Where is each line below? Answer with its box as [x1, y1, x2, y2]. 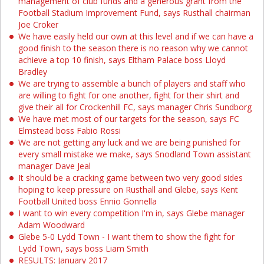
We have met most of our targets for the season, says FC [18, 113, 239, 124]
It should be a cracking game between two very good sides [18, 172, 243, 183]
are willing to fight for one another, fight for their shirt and [18, 90, 239, 101]
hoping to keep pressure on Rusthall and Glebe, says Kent [18, 184, 238, 195]
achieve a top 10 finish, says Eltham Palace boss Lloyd [18, 54, 226, 65]
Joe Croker [18, 19, 58, 30]
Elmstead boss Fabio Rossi [18, 125, 121, 136]
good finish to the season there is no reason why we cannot [18, 42, 248, 54]
